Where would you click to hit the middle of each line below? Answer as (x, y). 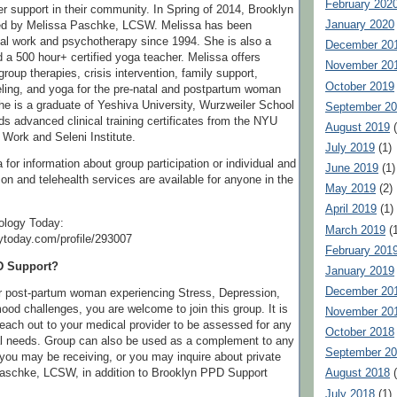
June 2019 (352, 169)
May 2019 (350, 189)
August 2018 (358, 374)
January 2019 (360, 271)
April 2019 (351, 210)
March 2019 (355, 230)
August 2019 (358, 127)
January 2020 (360, 25)
